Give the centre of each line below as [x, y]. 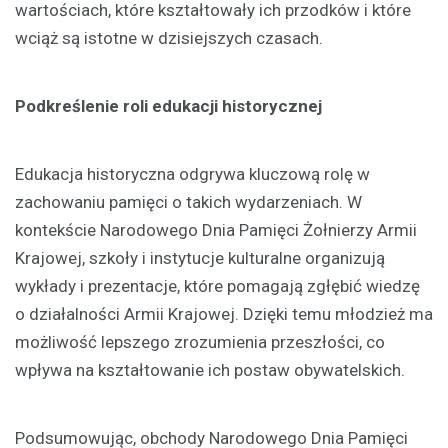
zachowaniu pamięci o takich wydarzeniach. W [188, 201]
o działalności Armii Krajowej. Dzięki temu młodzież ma [224, 313]
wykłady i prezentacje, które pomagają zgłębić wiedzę [217, 285]
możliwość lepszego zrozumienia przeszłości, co [200, 341]
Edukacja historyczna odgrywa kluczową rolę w [192, 173]
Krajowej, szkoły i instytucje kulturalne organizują [200, 257]
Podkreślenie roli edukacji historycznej [168, 105]
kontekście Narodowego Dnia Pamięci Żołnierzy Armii [216, 229]
